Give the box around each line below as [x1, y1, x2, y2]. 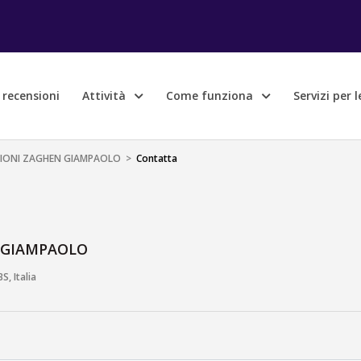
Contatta [136, 151, 177, 165]
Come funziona [166, 88, 256, 104]
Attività [82, 88, 129, 104]
